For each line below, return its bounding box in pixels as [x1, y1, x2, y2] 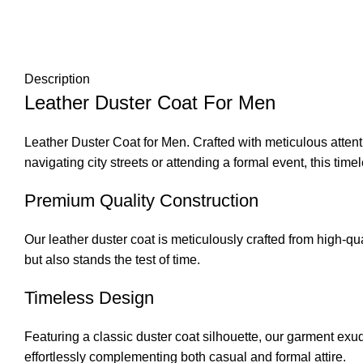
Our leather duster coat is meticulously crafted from [24, 232, 317, 246]
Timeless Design [24, 287, 154, 308]
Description [24, 71, 90, 86]
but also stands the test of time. [24, 252, 200, 267]
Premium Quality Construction [24, 190, 258, 211]
